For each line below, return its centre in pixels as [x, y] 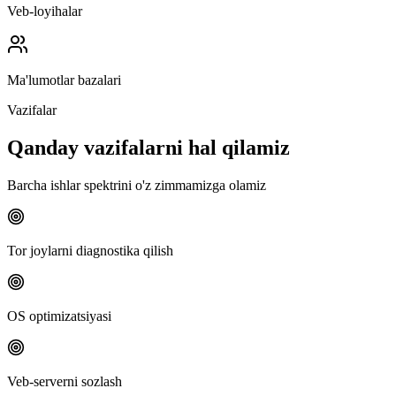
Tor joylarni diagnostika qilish [90, 251]
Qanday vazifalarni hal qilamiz [148, 148]
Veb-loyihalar [45, 11]
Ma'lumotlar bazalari [64, 80]
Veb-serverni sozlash [65, 382]
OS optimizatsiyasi [59, 316]
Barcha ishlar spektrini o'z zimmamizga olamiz [137, 186]
